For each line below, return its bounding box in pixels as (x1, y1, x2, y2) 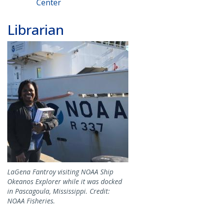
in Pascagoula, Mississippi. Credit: (7, 186, 110, 196)
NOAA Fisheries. (7, 196, 55, 205)
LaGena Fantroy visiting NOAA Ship (7, 167, 113, 176)
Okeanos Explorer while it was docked (7, 176, 122, 186)
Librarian (7, 20, 64, 39)
